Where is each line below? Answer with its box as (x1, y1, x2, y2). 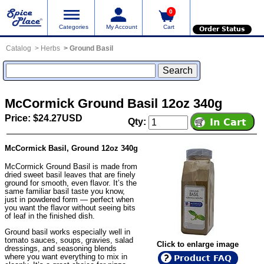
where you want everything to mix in (5, 252, 127, 261)
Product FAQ (174, 253, 232, 263)
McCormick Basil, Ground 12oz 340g (5, 143, 138, 153)
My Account (105, 24, 137, 30)
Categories (59, 24, 89, 30)
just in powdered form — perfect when (5, 194, 134, 204)
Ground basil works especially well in (5, 227, 130, 236)
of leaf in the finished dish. (5, 211, 95, 220)
